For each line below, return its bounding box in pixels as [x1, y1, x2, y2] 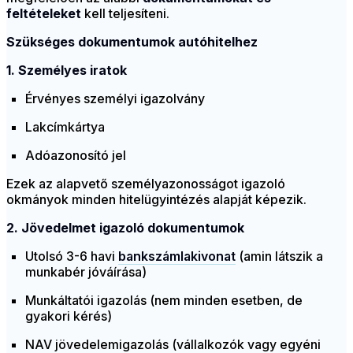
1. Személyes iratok [6, 62, 127, 79]
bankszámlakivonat [118, 248, 236, 265]
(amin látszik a [236, 248, 323, 265]
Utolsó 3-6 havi [25, 248, 118, 265]
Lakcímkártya [25, 119, 105, 136]
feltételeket [6, 6, 81, 22]
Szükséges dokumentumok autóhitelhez [6, 34, 258, 50]
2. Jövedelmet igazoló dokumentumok [6, 220, 244, 236]
